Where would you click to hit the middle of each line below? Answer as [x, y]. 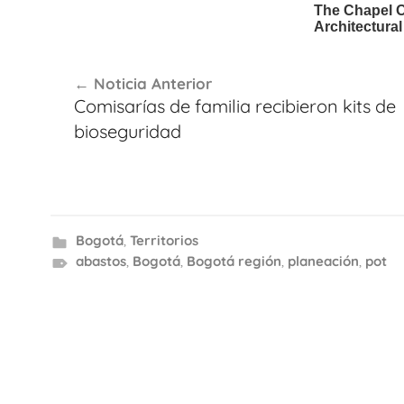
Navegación [115, 65]
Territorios [164, 240]
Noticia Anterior [152, 83]
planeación [323, 261]
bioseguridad [127, 131]
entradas [99, 130]
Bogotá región [234, 261]
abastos [101, 261]
